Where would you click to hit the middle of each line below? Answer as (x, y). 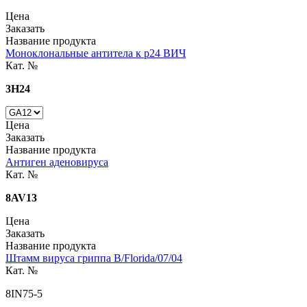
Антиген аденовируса (57, 162)
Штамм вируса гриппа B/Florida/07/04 (94, 258)
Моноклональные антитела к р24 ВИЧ (96, 53)
